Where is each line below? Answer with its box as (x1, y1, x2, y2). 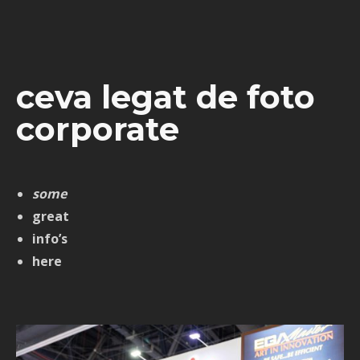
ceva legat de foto (16, 76, 315, 117)
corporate (16, 108, 179, 149)
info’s (32, 230, 71, 248)
